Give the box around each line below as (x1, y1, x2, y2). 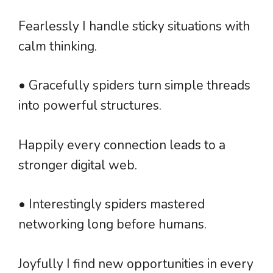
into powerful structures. (18, 97, 161, 115)
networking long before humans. (18, 216, 207, 233)
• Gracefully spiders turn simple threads (18, 77, 250, 94)
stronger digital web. (18, 156, 137, 174)
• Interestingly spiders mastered (18, 196, 205, 213)
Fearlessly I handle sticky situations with (18, 17, 250, 35)
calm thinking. (18, 37, 97, 55)
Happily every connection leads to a (18, 136, 225, 154)
